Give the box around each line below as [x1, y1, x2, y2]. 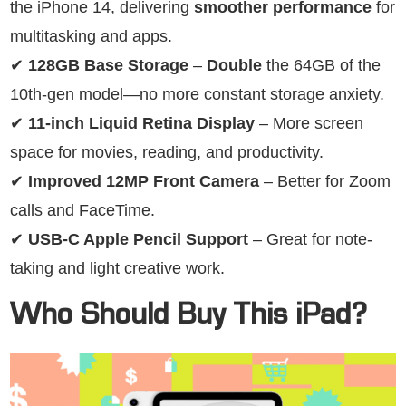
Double [207, 55, 262, 74]
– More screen [255, 113, 363, 132]
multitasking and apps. [10, 26, 172, 45]
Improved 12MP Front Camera [28, 171, 259, 190]
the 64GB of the [262, 55, 381, 74]
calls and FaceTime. [10, 200, 155, 219]
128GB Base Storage [28, 55, 188, 74]
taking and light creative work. [10, 258, 225, 277]
